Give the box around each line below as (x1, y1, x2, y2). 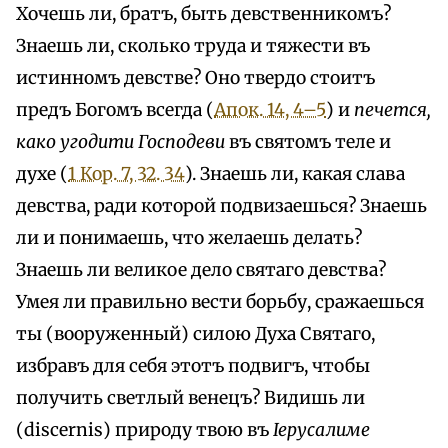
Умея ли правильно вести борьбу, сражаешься (16, 290, 424, 313)
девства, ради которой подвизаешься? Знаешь (16, 194, 427, 217)
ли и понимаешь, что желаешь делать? (16, 226, 362, 249)
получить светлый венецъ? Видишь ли (16, 386, 365, 409)
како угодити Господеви (16, 130, 225, 153)
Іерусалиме (273, 418, 370, 441)
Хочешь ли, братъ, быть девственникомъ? (16, 2, 391, 25)
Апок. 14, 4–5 (214, 98, 326, 121)
